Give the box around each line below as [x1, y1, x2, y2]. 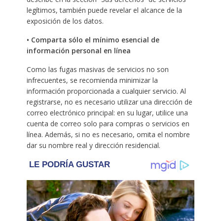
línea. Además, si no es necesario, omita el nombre [26, 129, 190, 139]
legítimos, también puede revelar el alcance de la [26, 5, 182, 15]
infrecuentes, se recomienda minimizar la [26, 75, 158, 85]
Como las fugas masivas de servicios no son [26, 64, 169, 74]
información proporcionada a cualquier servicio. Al [26, 86, 186, 96]
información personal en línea [26, 45, 131, 55]
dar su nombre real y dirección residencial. [26, 140, 160, 150]
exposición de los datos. [26, 16, 104, 26]
